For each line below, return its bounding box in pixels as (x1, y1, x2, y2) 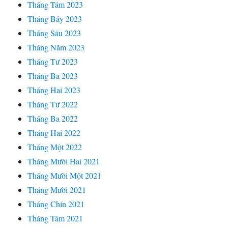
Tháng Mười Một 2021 (27, 170, 102, 181)
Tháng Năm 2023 (27, 42, 85, 53)
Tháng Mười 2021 (27, 184, 87, 195)
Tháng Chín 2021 (27, 198, 85, 210)
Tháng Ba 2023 (27, 70, 78, 81)
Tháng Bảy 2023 (27, 13, 82, 24)
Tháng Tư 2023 (27, 56, 78, 67)
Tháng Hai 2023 (27, 84, 81, 96)
